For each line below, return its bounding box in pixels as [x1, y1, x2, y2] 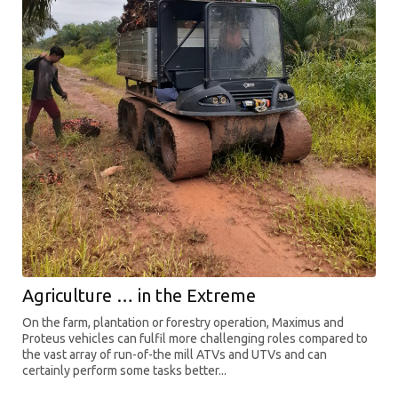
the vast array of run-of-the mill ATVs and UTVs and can [22, 346, 327, 362]
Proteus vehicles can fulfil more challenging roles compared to [22, 330, 368, 346]
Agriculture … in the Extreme [22, 284, 256, 306]
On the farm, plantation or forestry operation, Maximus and [22, 314, 344, 330]
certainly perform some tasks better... [22, 362, 227, 378]
